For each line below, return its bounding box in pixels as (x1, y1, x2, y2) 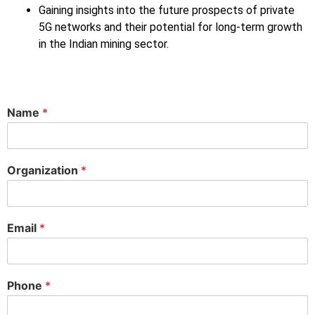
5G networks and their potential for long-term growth (39, 20, 302, 34)
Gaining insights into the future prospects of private (39, 4, 295, 18)
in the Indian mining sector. (39, 37, 169, 51)
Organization (7, 163, 81, 178)
